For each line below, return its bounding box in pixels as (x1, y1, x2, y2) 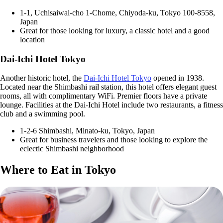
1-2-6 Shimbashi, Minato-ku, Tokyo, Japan (20, 126, 155, 135)
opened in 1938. (151, 74, 204, 83)
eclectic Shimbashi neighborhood (20, 144, 124, 153)
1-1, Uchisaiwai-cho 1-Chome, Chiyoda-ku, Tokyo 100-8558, (20, 8, 215, 17)
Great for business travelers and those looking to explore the (20, 135, 208, 144)
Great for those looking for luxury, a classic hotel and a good (20, 26, 210, 35)
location (20, 35, 45, 44)
